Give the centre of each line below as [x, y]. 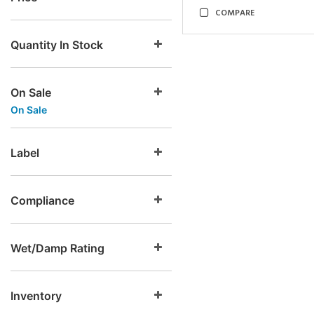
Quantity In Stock [57, 45]
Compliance [42, 200]
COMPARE [235, 13]
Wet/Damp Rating [57, 248]
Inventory [36, 296]
